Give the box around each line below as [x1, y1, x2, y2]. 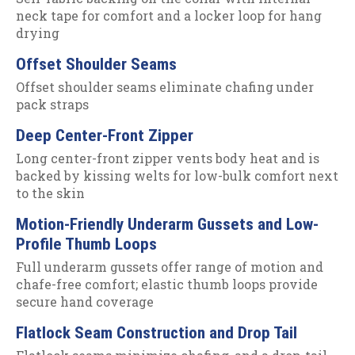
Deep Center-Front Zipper [16, 125, 193, 145]
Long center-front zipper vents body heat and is [16, 150, 319, 167]
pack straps [16, 96, 89, 113]
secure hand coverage [16, 293, 154, 311]
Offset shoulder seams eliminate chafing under [16, 78, 314, 96]
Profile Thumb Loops [16, 234, 157, 254]
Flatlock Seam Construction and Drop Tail [16, 323, 297, 342]
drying [16, 25, 59, 42]
